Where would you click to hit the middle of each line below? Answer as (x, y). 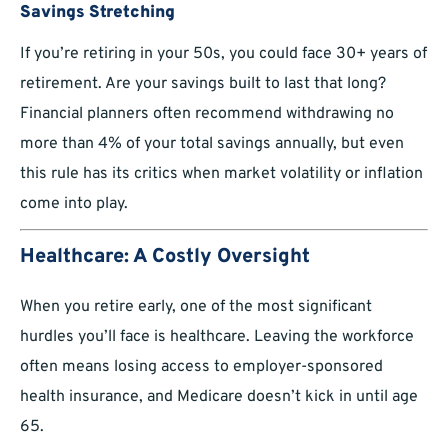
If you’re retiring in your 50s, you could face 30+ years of (223, 54)
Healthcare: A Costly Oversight (165, 257)
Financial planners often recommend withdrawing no (207, 114)
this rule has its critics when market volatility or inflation (221, 174)
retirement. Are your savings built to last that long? (203, 84)
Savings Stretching (97, 13)
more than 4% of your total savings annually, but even (212, 144)
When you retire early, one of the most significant (196, 307)
